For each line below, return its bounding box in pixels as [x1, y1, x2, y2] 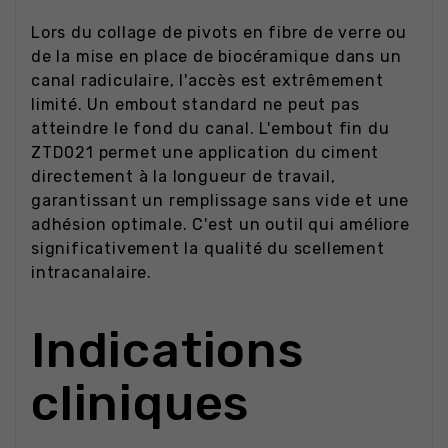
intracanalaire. [31, 262, 153, 282]
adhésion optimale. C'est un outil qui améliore [31, 214, 410, 234]
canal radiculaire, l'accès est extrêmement [31, 70, 384, 90]
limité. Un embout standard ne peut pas [31, 94, 360, 114]
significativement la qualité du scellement [31, 238, 385, 258]
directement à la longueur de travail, [31, 166, 336, 186]
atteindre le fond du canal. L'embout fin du [31, 118, 390, 138]
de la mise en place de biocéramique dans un [31, 46, 402, 66]
